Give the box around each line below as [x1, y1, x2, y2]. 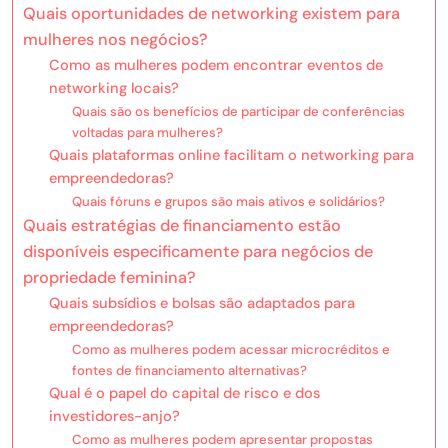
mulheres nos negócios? [23, 28, 208, 50]
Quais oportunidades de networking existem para [23, 2, 400, 24]
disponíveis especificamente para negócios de [23, 240, 373, 262]
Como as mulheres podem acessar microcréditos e [71, 340, 390, 358]
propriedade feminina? [23, 266, 196, 288]
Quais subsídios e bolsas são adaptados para [48, 292, 355, 313]
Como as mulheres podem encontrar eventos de [48, 54, 383, 75]
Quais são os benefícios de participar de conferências [71, 102, 405, 120]
